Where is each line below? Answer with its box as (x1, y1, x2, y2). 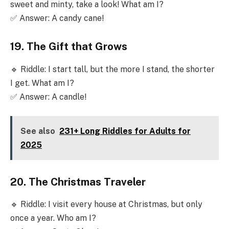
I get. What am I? (10, 78, 74, 88)
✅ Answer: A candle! (10, 91, 86, 102)
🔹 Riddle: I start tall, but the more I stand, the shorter (10, 64, 215, 74)
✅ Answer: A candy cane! (10, 13, 104, 23)
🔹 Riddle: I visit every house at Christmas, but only (10, 199, 202, 210)
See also (20, 126, 55, 136)
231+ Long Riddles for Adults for (59, 126, 191, 136)
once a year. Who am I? (10, 213, 96, 223)
